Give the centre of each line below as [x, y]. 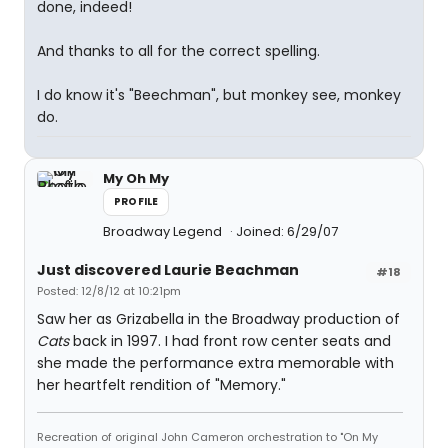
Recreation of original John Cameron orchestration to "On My [207, 437]
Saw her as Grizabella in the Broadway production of [218, 319]
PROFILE [136, 201]
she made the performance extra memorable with [215, 363]
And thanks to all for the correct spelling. [178, 51]
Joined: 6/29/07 [287, 231]
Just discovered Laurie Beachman [168, 270]
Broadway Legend [164, 231]
